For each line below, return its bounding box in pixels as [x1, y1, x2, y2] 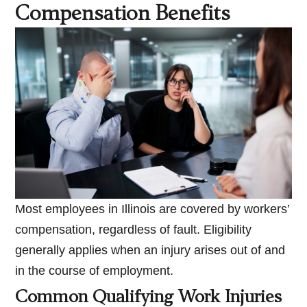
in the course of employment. [15, 264, 174, 278]
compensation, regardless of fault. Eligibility [15, 223, 252, 237]
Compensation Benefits [15, 5, 231, 25]
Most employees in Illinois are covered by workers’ [15, 202, 290, 217]
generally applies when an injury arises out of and [15, 243, 286, 258]
